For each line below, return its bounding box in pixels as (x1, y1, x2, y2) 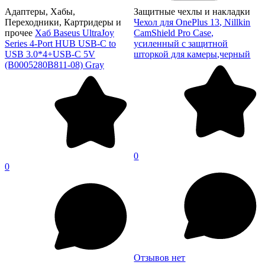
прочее (5, 27, 33, 38)
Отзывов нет (134, 252, 186, 263)
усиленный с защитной (134, 38, 228, 49)
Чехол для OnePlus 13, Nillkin (134, 17, 251, 27)
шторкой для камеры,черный (134, 49, 251, 59)
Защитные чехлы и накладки (134, 6, 251, 17)
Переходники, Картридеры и (5, 17, 121, 27)
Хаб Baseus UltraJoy (35, 27, 114, 38)
